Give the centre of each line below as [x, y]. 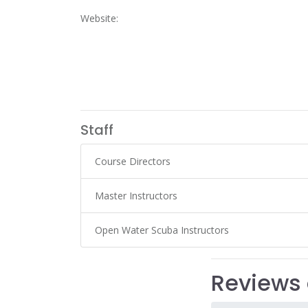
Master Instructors [136, 196]
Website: [99, 18]
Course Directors [133, 161]
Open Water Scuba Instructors [162, 230]
